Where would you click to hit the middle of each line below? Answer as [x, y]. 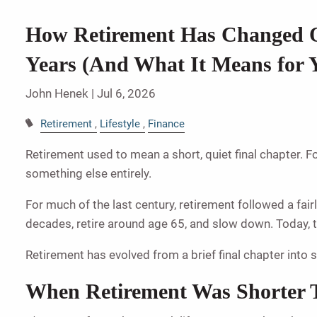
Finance [167, 124]
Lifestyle [120, 124]
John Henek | [62, 94]
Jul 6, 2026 [127, 94]
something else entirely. [89, 173]
